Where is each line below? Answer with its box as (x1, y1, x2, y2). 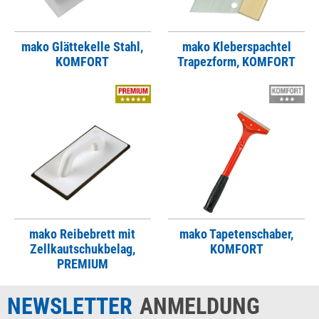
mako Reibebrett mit (29, 226, 136, 242)
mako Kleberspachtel (182, 39, 291, 55)
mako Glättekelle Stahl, (21, 39, 144, 55)
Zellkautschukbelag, (29, 241, 135, 257)
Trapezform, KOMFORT (177, 54, 296, 70)
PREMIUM (56, 256, 108, 272)
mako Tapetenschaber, (179, 226, 294, 242)
